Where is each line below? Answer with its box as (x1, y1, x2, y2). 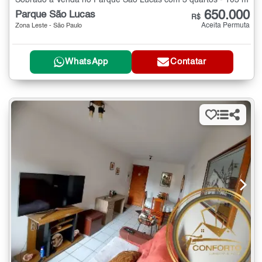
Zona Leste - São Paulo (15, 22, 82, 29)
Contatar (170, 57, 206, 67)
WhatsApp (65, 57, 108, 67)
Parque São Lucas (15, 9, 95, 20)
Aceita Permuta (201, 22, 250, 29)
